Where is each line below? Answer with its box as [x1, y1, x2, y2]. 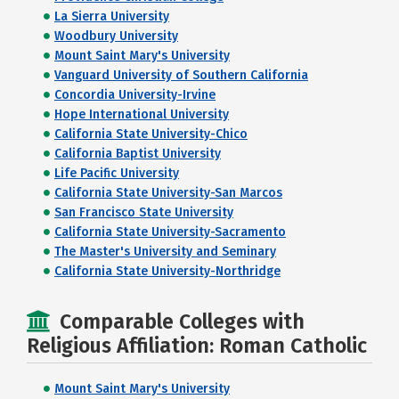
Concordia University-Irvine [54, 86, 216, 102]
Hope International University [54, 106, 229, 122]
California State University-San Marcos [54, 184, 282, 200]
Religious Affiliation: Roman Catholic [27, 332, 367, 358]
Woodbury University [54, 28, 178, 44]
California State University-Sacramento [54, 224, 286, 240]
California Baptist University [54, 145, 221, 161]
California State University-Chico [54, 126, 248, 142]
